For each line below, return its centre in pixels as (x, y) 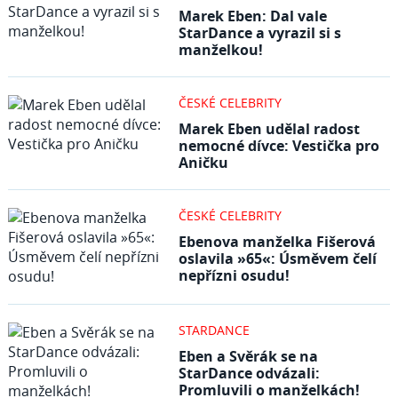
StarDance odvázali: (249, 373)
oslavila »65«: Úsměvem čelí (277, 259)
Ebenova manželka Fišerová (277, 242)
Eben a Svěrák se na (248, 356)
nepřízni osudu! (234, 275)
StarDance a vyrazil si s (259, 33)
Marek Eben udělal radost (269, 129)
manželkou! (220, 50)
